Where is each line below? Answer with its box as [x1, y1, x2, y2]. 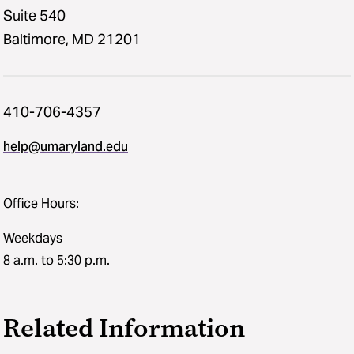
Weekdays [3, 229, 62, 247]
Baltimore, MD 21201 [3, 29, 141, 48]
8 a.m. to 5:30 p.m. [3, 251, 110, 269]
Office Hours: [3, 194, 79, 212]
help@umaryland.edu [3, 137, 128, 155]
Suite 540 [3, 6, 66, 24]
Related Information [3, 311, 245, 345]
